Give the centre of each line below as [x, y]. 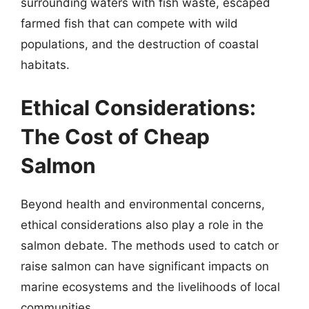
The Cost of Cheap [115, 136]
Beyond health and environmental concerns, [143, 204]
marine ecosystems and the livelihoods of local [150, 287]
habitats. [45, 65]
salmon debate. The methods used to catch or [150, 245]
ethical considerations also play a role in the [142, 225]
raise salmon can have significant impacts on [145, 266]
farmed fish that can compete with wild [129, 23]
